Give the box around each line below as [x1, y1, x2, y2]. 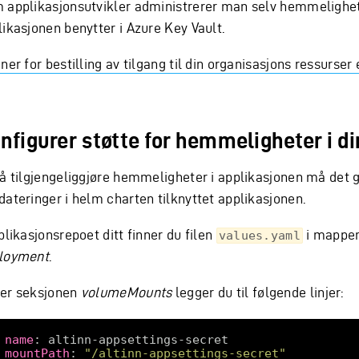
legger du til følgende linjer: [171, 284, 344, 300]
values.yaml [218, 228, 301, 243]
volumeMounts [80, 284, 172, 300]
